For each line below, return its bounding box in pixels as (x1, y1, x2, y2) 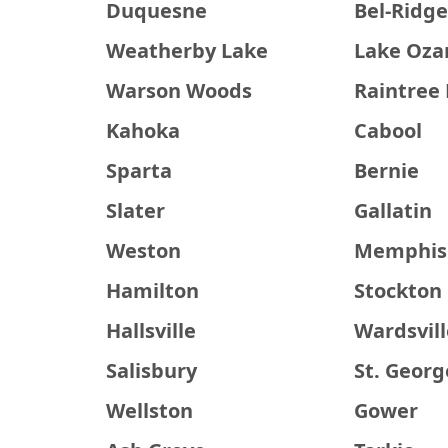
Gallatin (354, 197, 433, 224)
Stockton (354, 277, 443, 304)
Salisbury (105, 357, 197, 384)
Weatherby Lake (105, 37, 268, 64)
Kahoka (105, 117, 180, 144)
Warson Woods (105, 77, 252, 104)
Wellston (105, 397, 193, 424)
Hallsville (105, 317, 196, 344)
